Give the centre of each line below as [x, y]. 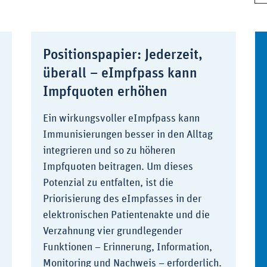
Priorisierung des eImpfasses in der [122, 199]
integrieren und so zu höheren [109, 151]
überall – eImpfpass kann [120, 74]
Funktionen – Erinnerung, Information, [127, 248]
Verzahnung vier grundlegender [112, 232]
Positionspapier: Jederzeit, [122, 55]
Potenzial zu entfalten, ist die [108, 183]
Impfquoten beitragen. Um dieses [118, 167]
